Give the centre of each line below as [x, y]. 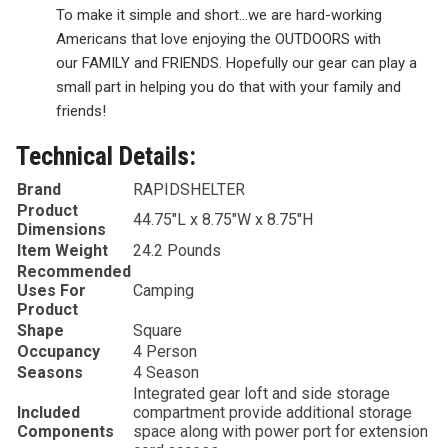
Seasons [50, 373]
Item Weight [62, 251]
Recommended [74, 272]
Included [48, 413]
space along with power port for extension [280, 432]
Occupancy [58, 352]
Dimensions [61, 230]
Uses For [51, 291]
